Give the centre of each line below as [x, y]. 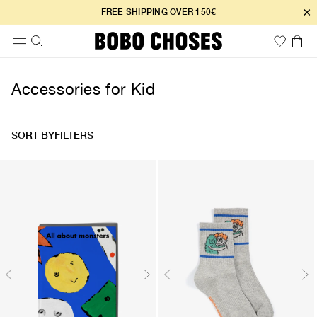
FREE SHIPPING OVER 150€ [158, 12]
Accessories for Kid [83, 90]
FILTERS [74, 135]
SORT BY [33, 135]
